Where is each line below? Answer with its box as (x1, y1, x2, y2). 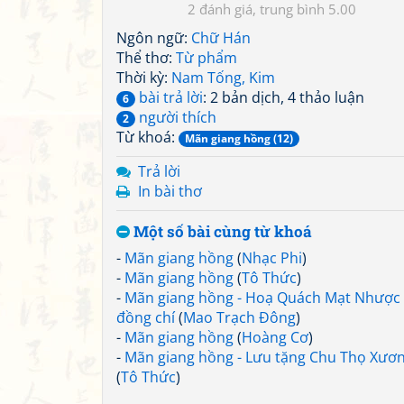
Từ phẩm (176, 48, 237, 68)
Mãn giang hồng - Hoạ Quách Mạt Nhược (124, 288, 400, 308)
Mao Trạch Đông (183, 308, 296, 327)
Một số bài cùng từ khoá (130, 221, 312, 242)
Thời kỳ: (116, 68, 171, 87)
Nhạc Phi (242, 248, 302, 268)
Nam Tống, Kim (171, 68, 275, 87)
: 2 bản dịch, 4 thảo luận (203, 87, 364, 107)
